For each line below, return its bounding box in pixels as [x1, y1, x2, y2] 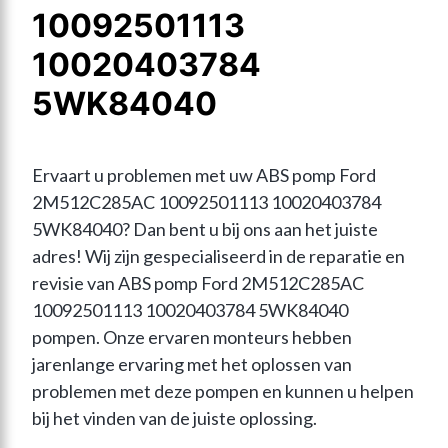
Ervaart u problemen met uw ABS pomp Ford [32, 164, 376, 187]
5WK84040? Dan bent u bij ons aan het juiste [32, 218, 378, 241]
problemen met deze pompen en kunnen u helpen [32, 380, 414, 403]
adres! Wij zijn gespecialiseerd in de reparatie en [32, 245, 405, 268]
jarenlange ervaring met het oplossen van [32, 353, 352, 376]
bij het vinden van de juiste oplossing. [32, 407, 317, 430]
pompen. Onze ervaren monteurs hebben [32, 326, 352, 349]
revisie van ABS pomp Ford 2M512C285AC [32, 272, 364, 295]
